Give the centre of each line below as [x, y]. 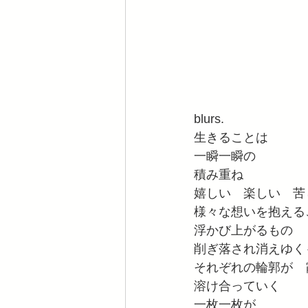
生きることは [231, 137]
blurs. [209, 119]
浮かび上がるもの [243, 230]
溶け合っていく [237, 286]
